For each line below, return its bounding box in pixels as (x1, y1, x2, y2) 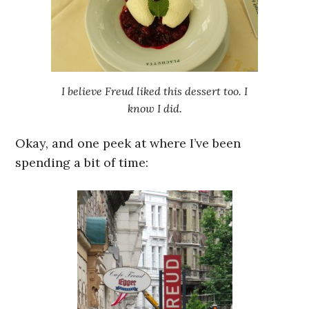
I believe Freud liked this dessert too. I (61, 84, 248, 99)
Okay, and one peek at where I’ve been (15, 135, 241, 152)
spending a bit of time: (15, 154, 149, 171)
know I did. (127, 101, 182, 116)
